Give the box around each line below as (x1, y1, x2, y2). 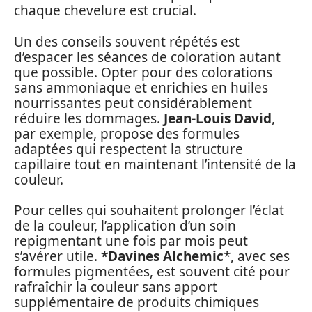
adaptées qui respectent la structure (14, 139, 243, 158)
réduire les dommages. (14, 109, 164, 127)
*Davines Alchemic (101, 247, 224, 266)
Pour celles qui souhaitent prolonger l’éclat (14, 201, 284, 220)
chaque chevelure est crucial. (14, 1, 196, 20)
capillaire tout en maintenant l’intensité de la (14, 155, 296, 173)
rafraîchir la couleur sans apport (14, 278, 217, 297)
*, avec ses (224, 247, 290, 266)
